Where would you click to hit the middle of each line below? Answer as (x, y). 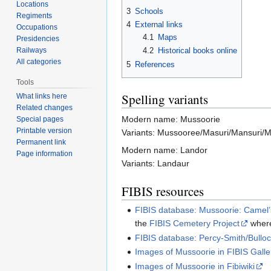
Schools (149, 11)
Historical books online (197, 51)
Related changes (45, 108)
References (155, 64)
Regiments (34, 15)
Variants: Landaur (155, 164)
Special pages (40, 119)
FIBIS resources (163, 191)
